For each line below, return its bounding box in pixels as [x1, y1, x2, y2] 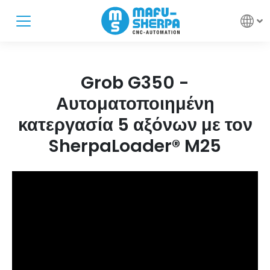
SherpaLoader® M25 [49, 134, 221, 158]
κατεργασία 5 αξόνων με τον [17, 113, 253, 137]
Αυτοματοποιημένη [55, 92, 215, 116]
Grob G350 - [81, 71, 189, 95]
